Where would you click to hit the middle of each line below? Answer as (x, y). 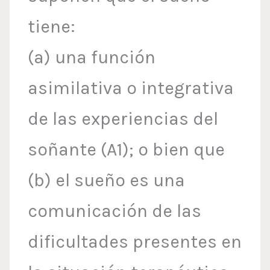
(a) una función (92, 58)
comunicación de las (115, 211)
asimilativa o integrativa (131, 88)
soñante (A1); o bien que (127, 150)
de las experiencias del (123, 119)
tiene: (52, 27)
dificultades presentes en (135, 242)
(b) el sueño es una (107, 181)
